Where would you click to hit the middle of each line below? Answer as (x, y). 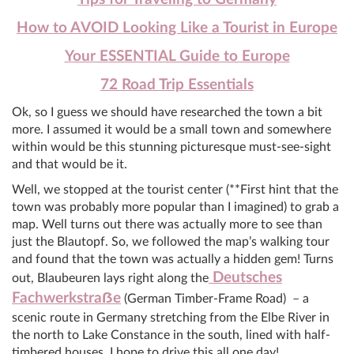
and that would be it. (70, 165)
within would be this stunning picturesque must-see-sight (171, 147)
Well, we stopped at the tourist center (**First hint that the (175, 190)
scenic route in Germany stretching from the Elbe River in (171, 318)
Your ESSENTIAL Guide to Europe (177, 57)
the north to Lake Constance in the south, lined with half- (171, 335)
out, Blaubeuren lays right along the (110, 279)
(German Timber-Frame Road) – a (215, 299)
